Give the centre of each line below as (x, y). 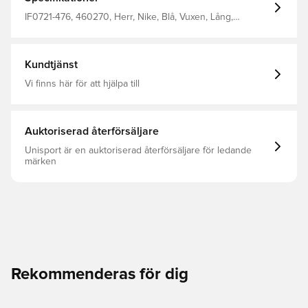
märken (41, 162)
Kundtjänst (51, 65)
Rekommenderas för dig (100, 274)
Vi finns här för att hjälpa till (82, 84)
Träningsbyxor (55, 28)
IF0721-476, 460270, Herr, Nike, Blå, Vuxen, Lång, (129, 17)
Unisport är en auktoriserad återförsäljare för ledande (138, 151)
